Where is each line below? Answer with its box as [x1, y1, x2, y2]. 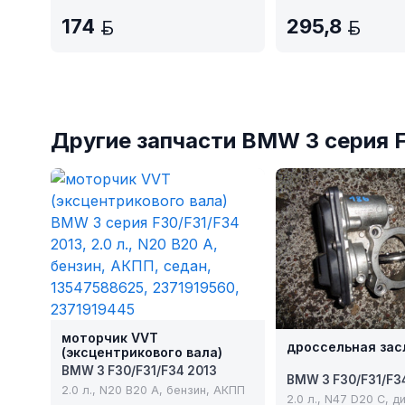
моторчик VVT [61, 330, 158, 346]
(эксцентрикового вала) [61, 344, 222, 361]
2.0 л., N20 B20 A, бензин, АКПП [61, 383, 245, 398]
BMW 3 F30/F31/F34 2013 [61, 363, 217, 379]
